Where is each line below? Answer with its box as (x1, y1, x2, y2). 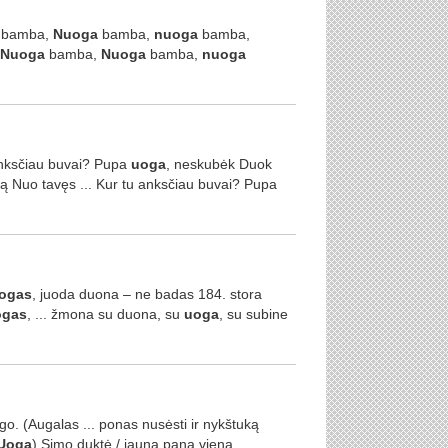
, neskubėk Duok (165, 156, 272, 172)
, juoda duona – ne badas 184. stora (31, 286, 262, 302)
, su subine (218, 306, 288, 322)
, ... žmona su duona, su (26, 306, 184, 322)
